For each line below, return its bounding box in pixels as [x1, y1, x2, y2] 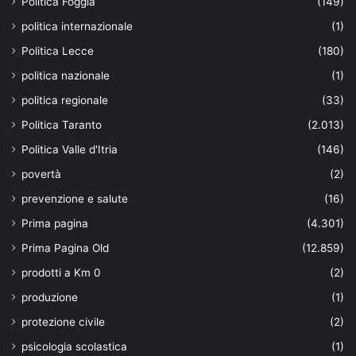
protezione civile [21, 315, 105, 328]
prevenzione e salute [21, 192, 128, 205]
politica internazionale [21, 19, 133, 33]
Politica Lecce [21, 44, 94, 57]
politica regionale [21, 93, 108, 106]
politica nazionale [21, 68, 110, 82]
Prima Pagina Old [21, 241, 109, 254]
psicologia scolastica [21, 339, 127, 353]
